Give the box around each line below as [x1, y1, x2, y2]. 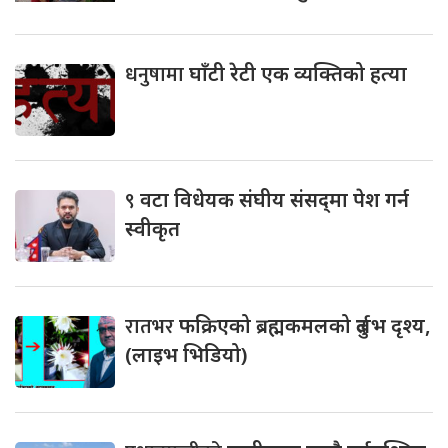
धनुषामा [125, 57, 189, 92]
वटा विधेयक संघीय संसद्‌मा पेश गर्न [140, 185, 409, 213]
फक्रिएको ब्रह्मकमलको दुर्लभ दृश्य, [179, 311, 431, 339]
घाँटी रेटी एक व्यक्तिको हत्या [189, 59, 407, 87]
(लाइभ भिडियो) [125, 340, 247, 368]
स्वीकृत [125, 214, 180, 242]
